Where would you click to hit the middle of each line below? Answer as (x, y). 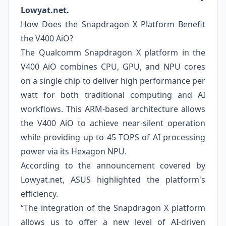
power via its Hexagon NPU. (74, 151)
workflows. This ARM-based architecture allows (113, 109)
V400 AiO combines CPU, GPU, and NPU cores (113, 67)
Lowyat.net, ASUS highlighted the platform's (113, 180)
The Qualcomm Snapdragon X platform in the (113, 52)
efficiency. (39, 194)
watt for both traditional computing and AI (113, 95)
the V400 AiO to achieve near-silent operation (113, 123)
